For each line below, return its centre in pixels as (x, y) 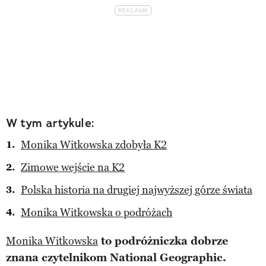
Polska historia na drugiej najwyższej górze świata (137, 190)
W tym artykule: (50, 123)
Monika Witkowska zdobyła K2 (94, 145)
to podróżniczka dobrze (163, 241)
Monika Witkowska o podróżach (96, 212)
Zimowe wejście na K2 (73, 167)
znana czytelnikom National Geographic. (116, 257)
